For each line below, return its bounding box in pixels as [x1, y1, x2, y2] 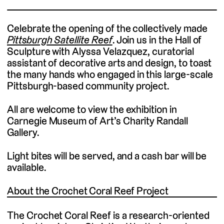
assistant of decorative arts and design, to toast [7, 56, 212, 70]
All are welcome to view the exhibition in [7, 102, 177, 116]
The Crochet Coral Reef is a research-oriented [7, 208, 209, 222]
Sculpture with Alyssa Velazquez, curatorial [7, 44, 194, 58]
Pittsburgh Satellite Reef [7, 33, 112, 47]
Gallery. [7, 125, 39, 139]
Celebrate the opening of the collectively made [7, 21, 207, 35]
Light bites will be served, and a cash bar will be [7, 148, 207, 162]
